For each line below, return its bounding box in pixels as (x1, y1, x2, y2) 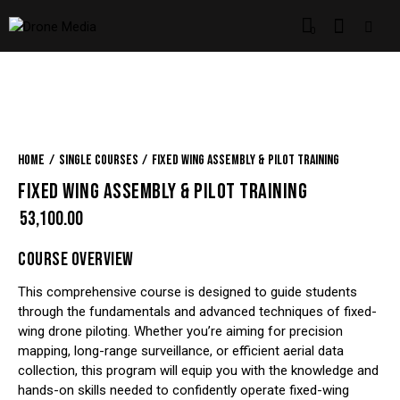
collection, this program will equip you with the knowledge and (18, 362, 379, 379)
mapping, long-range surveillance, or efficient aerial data (18, 343, 344, 360)
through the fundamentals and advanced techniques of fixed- (18, 304, 377, 321)
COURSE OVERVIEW (18, 248, 134, 271)
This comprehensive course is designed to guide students (18, 284, 357, 301)
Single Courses (58, 152, 138, 170)
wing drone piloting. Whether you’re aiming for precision (18, 323, 343, 340)
